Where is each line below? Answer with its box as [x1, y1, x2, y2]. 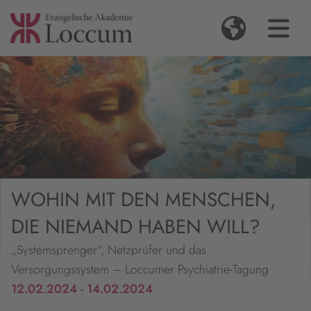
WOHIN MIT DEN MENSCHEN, [11, 185, 276, 215]
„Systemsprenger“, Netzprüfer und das [11, 241, 206, 260]
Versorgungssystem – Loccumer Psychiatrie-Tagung [11, 260, 269, 279]
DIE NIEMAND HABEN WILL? [11, 212, 260, 242]
